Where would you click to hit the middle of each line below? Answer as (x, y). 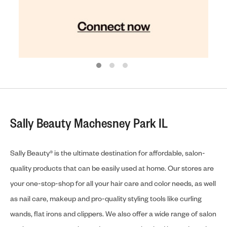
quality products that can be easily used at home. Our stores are (112, 168)
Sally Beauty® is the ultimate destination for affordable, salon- (108, 153)
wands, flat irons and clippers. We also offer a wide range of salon (113, 214)
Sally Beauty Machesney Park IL (89, 123)
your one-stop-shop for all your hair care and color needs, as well (113, 183)
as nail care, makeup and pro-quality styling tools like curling (106, 199)
